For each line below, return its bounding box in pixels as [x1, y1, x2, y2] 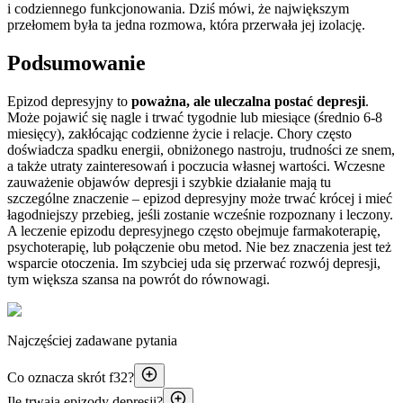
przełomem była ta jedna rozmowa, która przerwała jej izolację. [7, 16, 365, 32]
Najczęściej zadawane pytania [7, 332, 177, 348]
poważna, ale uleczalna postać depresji [131, 93, 365, 109]
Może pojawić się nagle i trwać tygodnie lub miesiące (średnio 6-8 [7, 109, 382, 125]
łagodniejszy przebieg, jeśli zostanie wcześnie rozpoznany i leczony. [7, 206, 393, 222]
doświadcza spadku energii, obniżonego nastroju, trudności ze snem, [7, 141, 395, 157]
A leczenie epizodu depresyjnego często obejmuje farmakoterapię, [7, 222, 381, 238]
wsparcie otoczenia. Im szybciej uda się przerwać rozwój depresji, [7, 255, 381, 271]
